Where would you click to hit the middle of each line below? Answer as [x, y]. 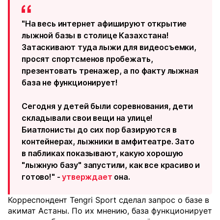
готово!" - [42, 177]
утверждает [87, 177]
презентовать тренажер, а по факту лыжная [110, 71]
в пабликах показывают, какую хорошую [103, 153]
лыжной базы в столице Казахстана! [95, 35]
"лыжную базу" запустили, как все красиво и [111, 165]
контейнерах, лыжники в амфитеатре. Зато [108, 141]
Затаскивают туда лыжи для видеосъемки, [109, 47]
